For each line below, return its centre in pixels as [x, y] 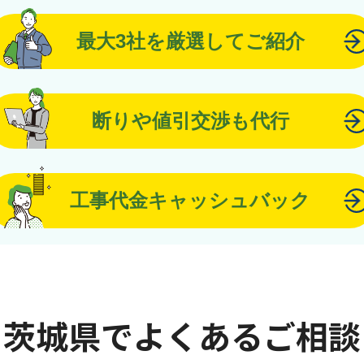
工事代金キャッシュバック [190, 200]
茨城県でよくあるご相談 [182, 336]
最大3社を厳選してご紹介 [190, 41]
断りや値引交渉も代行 [190, 121]
